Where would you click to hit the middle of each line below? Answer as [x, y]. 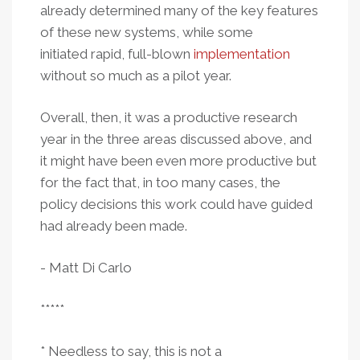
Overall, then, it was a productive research [169, 117]
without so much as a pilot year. [136, 76]
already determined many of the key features [179, 10]
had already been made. [114, 226]
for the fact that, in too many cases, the [160, 182]
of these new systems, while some [147, 32]
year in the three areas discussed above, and [176, 139]
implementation [242, 54]
